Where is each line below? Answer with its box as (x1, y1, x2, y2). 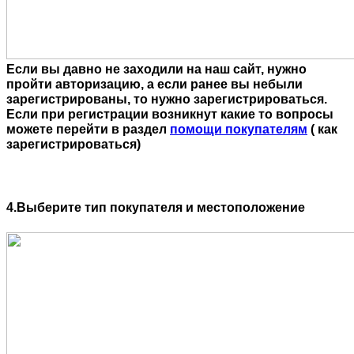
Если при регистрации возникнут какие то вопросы (6, 107, 333, 121)
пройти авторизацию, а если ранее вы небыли (6, 77, 303, 91)
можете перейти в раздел (6, 122, 170, 136)
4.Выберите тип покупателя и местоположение (6, 200, 305, 214)
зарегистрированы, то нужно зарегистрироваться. (6, 92, 327, 106)
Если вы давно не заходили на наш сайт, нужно (6, 62, 307, 76)
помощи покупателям (170, 122, 307, 136)
